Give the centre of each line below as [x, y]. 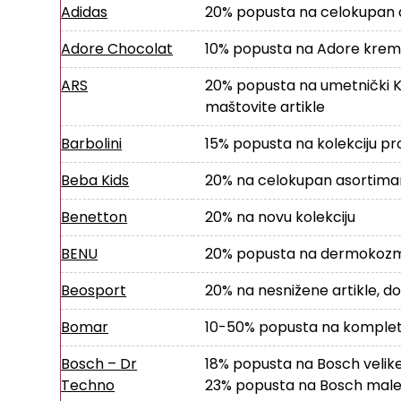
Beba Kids [95, 180]
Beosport [94, 290]
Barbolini [92, 143]
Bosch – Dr [99, 363]
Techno [88, 385]
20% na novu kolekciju [280, 217]
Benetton [94, 217]
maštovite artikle [264, 107]
